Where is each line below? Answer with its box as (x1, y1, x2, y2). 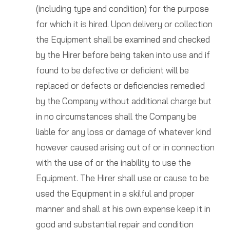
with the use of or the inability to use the (35, 157, 191, 168)
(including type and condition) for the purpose (35, 3, 209, 14)
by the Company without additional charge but (35, 95, 212, 107)
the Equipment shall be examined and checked (35, 34, 210, 45)
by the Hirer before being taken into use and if (35, 49, 210, 61)
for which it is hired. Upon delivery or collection (35, 18, 213, 30)
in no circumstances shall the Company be (35, 111, 197, 122)
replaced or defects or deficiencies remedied (35, 80, 205, 91)
